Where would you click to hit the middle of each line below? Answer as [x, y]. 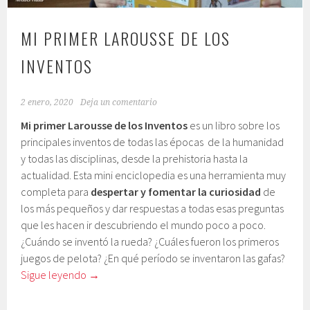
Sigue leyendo [55, 275]
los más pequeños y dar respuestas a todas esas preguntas [153, 209]
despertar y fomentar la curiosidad [176, 192]
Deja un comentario [119, 103]
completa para [56, 192]
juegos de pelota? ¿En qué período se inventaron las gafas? [153, 258]
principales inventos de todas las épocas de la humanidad [153, 142]
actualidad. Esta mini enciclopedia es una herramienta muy [154, 175]
